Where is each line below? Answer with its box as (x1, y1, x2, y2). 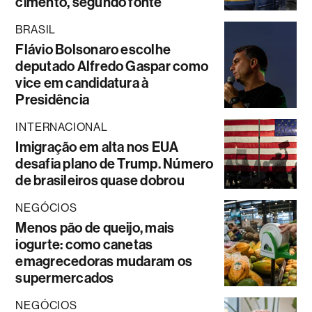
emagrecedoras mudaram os (15, 252, 193, 270)
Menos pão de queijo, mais (15, 219, 175, 236)
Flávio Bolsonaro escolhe (15, 40, 171, 58)
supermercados (15, 269, 114, 286)
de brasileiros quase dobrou (15, 171, 185, 189)
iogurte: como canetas (15, 235, 153, 253)
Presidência (15, 91, 90, 108)
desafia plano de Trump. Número (15, 155, 214, 172)
